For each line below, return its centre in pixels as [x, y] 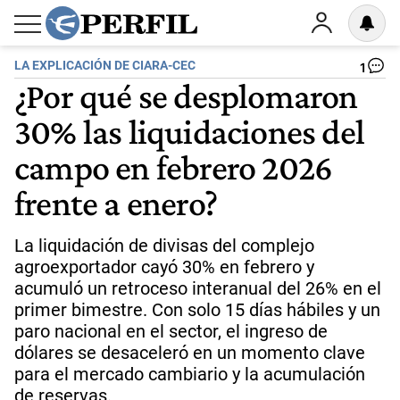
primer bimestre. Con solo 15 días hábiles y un [197, 310]
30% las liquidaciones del [190, 131]
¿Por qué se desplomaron [186, 96]
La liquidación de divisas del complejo [164, 246]
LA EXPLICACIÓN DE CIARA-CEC [105, 66]
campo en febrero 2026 [174, 167]
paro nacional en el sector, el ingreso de [171, 331]
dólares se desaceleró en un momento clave [190, 353]
